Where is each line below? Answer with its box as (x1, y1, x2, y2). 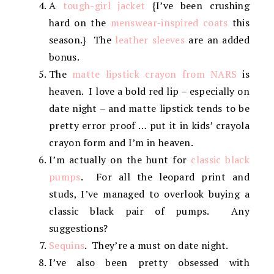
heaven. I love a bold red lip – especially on (49, 84, 250, 98)
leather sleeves (115, 32, 185, 46)
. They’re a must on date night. (84, 238, 229, 252)
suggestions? (49, 221, 108, 235)
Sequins (49, 238, 85, 252)
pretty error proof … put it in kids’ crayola (49, 118, 250, 132)
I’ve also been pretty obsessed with (49, 255, 250, 269)
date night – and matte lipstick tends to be (49, 101, 250, 115)
